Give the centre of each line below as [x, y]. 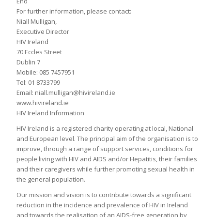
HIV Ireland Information [50, 113]
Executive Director [43, 32]
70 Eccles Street [39, 52]
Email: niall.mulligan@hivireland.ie [66, 93]
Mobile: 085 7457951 [45, 72]
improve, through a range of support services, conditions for [105, 149]
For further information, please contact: [74, 11]
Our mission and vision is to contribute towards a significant [104, 195]
